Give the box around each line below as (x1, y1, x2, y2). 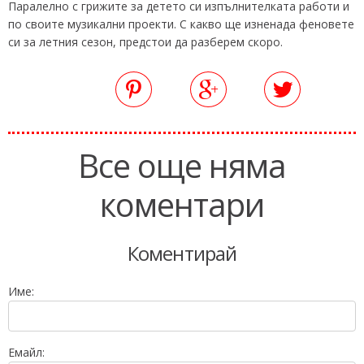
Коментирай (127, 239, 237, 266)
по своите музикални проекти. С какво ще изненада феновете (8, 15, 354, 32)
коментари (100, 181, 264, 227)
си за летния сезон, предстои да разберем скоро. (8, 33, 286, 50)
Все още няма (78, 142, 286, 188)
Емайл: (8, 344, 45, 360)
